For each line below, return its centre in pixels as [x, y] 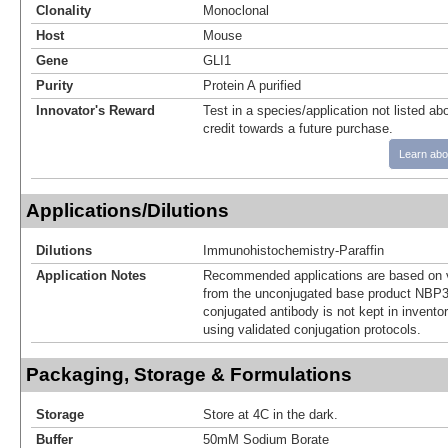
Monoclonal [236, 10]
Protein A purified [252, 85]
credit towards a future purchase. [298, 128]
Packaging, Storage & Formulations [189, 374]
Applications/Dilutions [127, 210]
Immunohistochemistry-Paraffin [293, 250]
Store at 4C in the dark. [270, 414]
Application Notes [91, 275]
